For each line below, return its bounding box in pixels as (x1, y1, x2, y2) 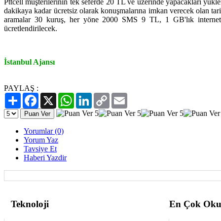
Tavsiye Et (24, 144, 57, 153)
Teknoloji (11, 198, 49, 209)
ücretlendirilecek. (4, 24, 57, 33)
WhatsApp (74, 92, 108, 101)
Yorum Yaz (24, 135, 58, 144)
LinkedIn (92, 92, 120, 101)
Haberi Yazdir (24, 153, 67, 162)
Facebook (38, 92, 69, 101)
